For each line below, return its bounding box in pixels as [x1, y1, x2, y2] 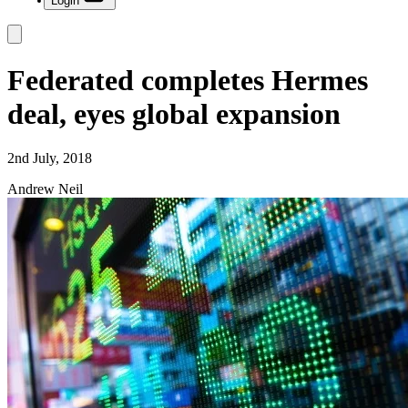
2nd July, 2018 [7, 150, 92, 166]
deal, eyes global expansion [7, 97, 341, 130]
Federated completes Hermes [7, 63, 368, 97]
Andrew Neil [7, 181, 83, 197]
